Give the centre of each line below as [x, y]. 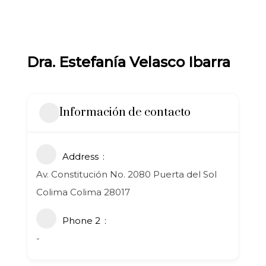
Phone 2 [81, 220]
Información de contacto [125, 113]
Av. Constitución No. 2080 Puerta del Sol [126, 174]
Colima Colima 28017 [83, 192]
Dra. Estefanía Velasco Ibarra [129, 62]
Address [80, 156]
